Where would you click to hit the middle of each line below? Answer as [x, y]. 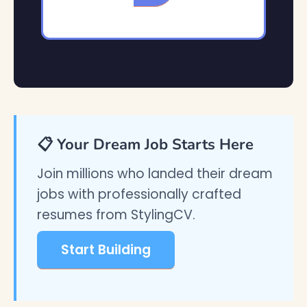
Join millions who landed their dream [155, 174]
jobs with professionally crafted [139, 194]
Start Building [106, 250]
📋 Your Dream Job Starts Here [145, 145]
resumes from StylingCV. [116, 215]
